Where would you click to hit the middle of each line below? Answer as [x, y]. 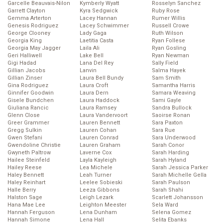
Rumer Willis [168, 18]
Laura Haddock [100, 101]
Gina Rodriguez [28, 86]
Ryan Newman [170, 56]
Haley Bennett [26, 175]
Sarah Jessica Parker [180, 168]
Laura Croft [94, 86]
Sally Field [165, 63]
